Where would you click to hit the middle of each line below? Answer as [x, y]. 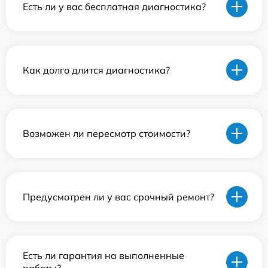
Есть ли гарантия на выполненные [103, 256]
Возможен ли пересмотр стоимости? [106, 133]
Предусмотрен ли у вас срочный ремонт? [118, 197]
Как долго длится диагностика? [96, 70]
